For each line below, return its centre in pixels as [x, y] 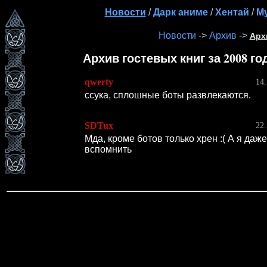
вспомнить [108, 149]
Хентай [232, 12]
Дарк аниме [180, 12]
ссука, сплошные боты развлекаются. [168, 95]
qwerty [99, 82]
